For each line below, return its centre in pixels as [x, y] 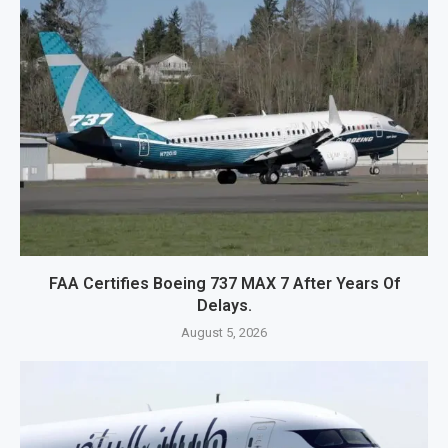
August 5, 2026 [224, 333]
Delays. [224, 306]
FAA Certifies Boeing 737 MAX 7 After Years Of [224, 284]
